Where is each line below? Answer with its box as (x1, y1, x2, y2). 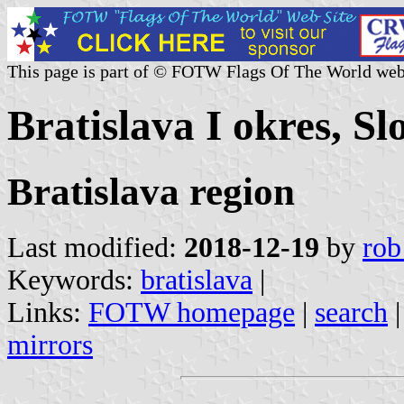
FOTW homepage (88, 296, 295, 328)
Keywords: (7, 263, 141, 296)
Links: (7, 296, 88, 328)
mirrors (7, 328, 93, 361)
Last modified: (7, 231, 184, 263)
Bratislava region (7, 170, 295, 213)
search (315, 296, 388, 328)
